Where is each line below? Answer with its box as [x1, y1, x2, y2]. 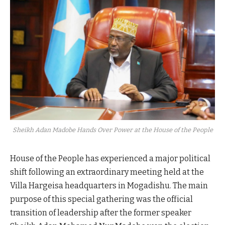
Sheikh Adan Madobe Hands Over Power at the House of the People [12, 126, 213, 134]
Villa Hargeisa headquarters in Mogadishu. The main [10, 181, 208, 191]
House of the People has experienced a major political [10, 154, 210, 164]
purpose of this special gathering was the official [10, 194, 193, 204]
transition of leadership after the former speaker [10, 208, 191, 218]
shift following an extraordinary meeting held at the [10, 167, 204, 177]
